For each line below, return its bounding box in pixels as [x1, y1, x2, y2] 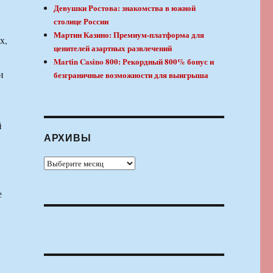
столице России [54, 15, 109, 27]
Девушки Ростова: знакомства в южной [54, 2, 196, 14]
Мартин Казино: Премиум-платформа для [54, 29, 205, 41]
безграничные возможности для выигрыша [54, 69, 209, 81]
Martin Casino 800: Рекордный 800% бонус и [54, 55, 214, 68]
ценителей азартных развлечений [54, 42, 172, 54]
